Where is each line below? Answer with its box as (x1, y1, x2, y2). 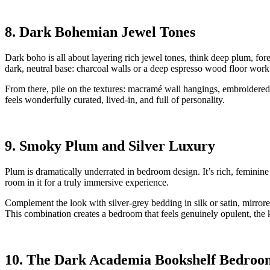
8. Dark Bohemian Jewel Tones (5, 24, 195, 40)
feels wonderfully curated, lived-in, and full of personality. (5, 95, 225, 105)
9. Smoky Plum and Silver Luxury (5, 138, 215, 154)
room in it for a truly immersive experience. (5, 177, 169, 188)
